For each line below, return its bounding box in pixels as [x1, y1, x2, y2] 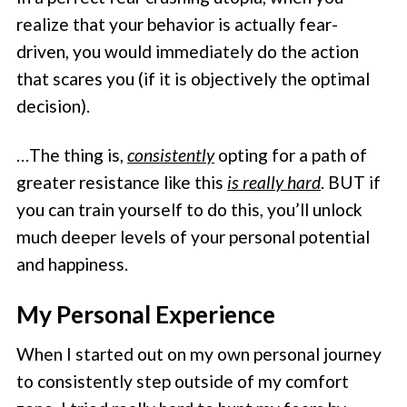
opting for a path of [214, 144, 368, 165]
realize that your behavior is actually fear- [16, 13, 339, 35]
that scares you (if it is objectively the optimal [16, 67, 371, 89]
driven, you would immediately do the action [16, 40, 360, 62]
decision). [16, 94, 91, 116]
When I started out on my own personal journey [16, 343, 382, 365]
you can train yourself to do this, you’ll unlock [16, 198, 363, 220]
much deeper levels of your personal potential [16, 225, 371, 247]
